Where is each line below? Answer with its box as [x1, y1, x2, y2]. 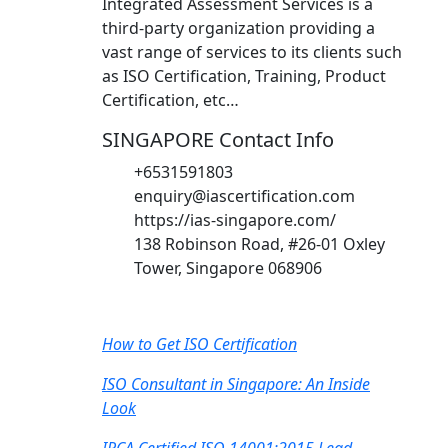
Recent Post [102, 293, 238, 326]
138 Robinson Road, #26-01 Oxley [134, 233, 385, 255]
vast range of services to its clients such [102, 41, 402, 63]
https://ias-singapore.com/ [134, 209, 336, 231]
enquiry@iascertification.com [134, 185, 355, 207]
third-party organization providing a [102, 17, 375, 39]
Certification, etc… [102, 89, 239, 111]
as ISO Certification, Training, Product [102, 65, 386, 87]
